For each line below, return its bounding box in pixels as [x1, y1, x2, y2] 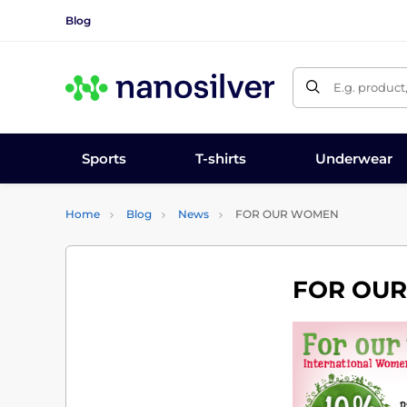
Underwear [314, 149, 392, 167]
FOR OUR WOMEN [233, 207, 339, 221]
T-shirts [194, 149, 246, 167]
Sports [81, 149, 126, 167]
